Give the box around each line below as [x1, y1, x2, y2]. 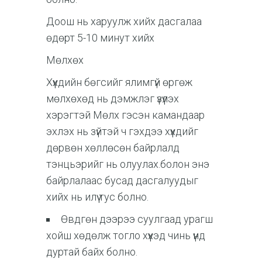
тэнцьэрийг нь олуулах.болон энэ [46, 157, 209, 170]
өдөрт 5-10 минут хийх [46, 31, 157, 44]
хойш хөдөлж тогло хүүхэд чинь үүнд [46, 229, 205, 242]
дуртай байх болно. [46, 245, 137, 258]
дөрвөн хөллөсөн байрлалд [46, 141, 180, 154]
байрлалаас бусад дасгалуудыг [46, 174, 198, 187]
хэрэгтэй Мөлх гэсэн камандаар [46, 108, 205, 121]
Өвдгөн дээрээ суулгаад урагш [61, 212, 213, 225]
